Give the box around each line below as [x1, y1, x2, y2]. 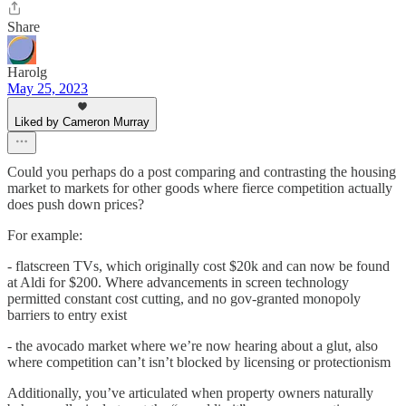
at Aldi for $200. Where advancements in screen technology [7, 275, 349, 291]
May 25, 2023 [7, 81, 88, 97]
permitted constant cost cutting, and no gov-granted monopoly [7, 291, 361, 307]
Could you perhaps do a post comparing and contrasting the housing [7, 164, 396, 180]
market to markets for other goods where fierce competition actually [7, 180, 392, 197]
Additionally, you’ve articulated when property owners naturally [7, 385, 373, 401]
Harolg [7, 64, 47, 81]
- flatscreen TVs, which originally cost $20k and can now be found [7, 258, 390, 275]
